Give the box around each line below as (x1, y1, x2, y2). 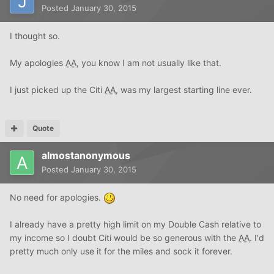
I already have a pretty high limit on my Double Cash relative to (10, 218, 261, 229)
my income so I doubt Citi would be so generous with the (10, 232, 239, 243)
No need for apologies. (10, 191, 103, 202)
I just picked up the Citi (10, 84, 105, 95)
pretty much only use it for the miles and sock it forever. (10, 245, 232, 256)
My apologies (10, 57, 65, 68)
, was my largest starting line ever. (116, 84, 252, 95)
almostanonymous (42, 149, 130, 161)
